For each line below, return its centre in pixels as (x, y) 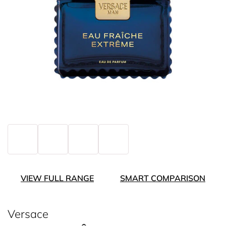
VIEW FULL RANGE (57, 178)
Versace (28, 214)
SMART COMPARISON (163, 178)
